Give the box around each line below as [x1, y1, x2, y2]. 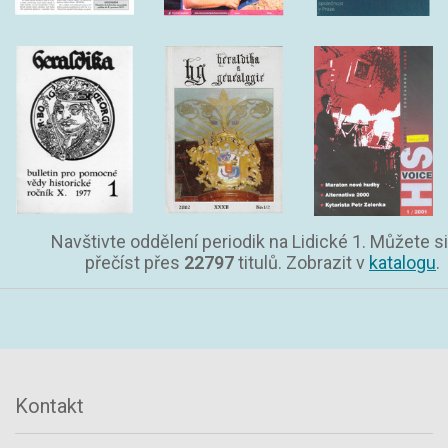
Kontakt [15, 394, 84, 419]
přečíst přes [85, 252, 184, 274]
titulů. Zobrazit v [234, 252, 369, 274]
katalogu [369, 252, 436, 274]
